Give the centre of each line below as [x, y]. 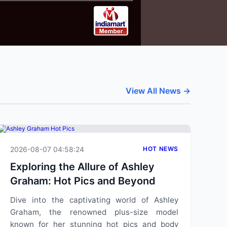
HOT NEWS [161, 149]
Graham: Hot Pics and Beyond [83, 181]
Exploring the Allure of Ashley [82, 167]
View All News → [158, 91]
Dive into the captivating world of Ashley [94, 200]
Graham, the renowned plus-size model [94, 212]
